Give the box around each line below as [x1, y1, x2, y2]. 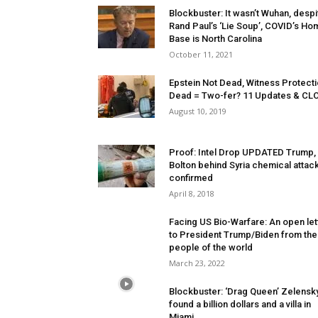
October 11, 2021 [169, 49, 233, 60]
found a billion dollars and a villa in [169, 299, 311, 309]
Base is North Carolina [169, 33, 262, 44]
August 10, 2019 [169, 106, 226, 116]
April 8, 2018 [169, 188, 214, 199]
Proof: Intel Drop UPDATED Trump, [169, 147, 316, 158]
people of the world [169, 242, 253, 253]
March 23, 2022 [169, 258, 225, 268]
